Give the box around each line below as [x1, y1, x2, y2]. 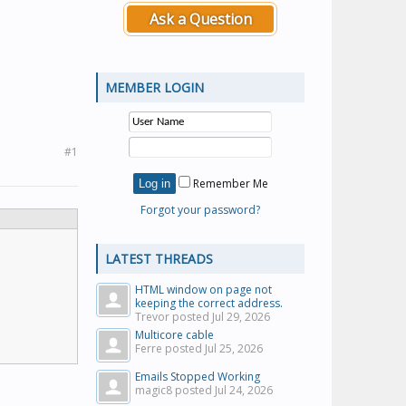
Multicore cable [135, 327, 214, 343]
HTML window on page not [135, 282, 272, 297]
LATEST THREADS [105, 250, 213, 267]
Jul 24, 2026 [215, 382, 273, 398]
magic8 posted [135, 382, 215, 398]
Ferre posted [135, 341, 205, 356]
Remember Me [189, 176, 268, 191]
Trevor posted [135, 309, 212, 324]
